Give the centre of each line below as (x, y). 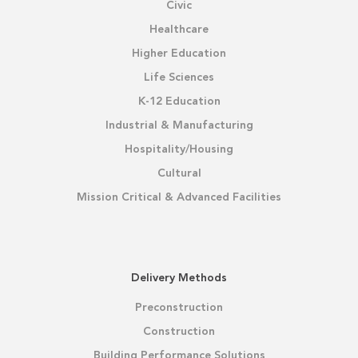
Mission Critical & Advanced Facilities (179, 197)
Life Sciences (179, 77)
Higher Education (179, 53)
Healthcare (179, 29)
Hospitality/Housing (179, 149)
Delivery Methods (179, 278)
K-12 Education (179, 101)
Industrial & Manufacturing (179, 125)
